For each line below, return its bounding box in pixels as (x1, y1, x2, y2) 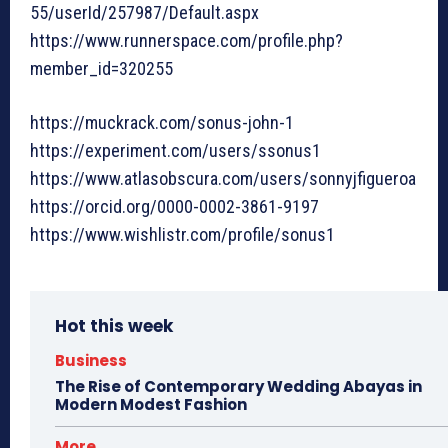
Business (55, 350, 127, 372)
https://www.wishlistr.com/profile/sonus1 (30, 224, 335, 246)
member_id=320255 (30, 58, 173, 80)
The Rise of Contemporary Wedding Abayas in (55, 376, 422, 398)
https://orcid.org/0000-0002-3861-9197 (30, 196, 319, 218)
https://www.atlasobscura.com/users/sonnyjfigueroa (30, 168, 416, 190)
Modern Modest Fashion (55, 394, 247, 416)
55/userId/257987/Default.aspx (30, 2, 259, 24)
